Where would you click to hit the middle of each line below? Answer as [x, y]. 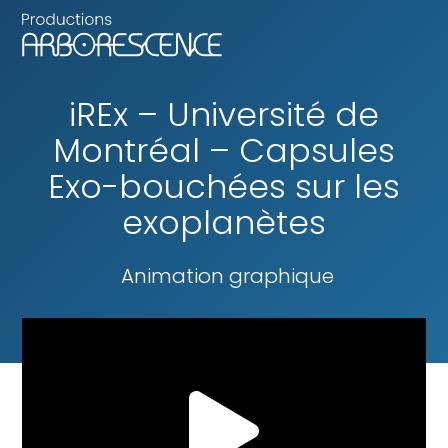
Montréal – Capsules [224, 150]
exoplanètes [224, 222]
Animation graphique [227, 275]
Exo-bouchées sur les [224, 186]
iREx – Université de [224, 114]
